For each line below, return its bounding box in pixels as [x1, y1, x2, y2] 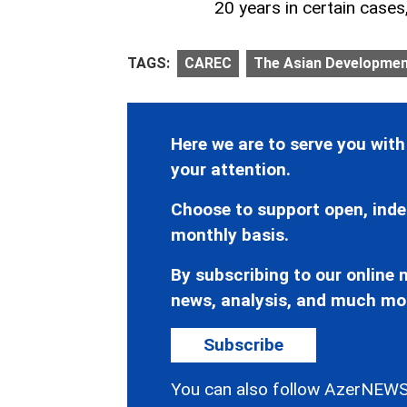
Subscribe [203, 334, 283, 356]
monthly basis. [171, 224, 289, 246]
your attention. [171, 159, 291, 181]
